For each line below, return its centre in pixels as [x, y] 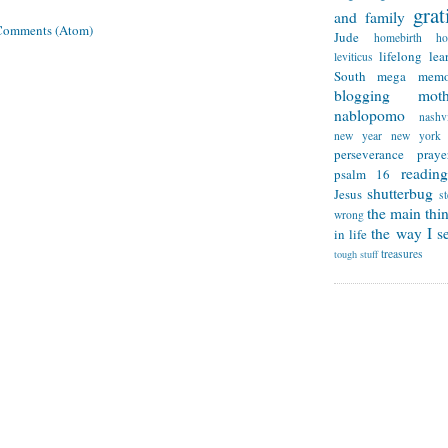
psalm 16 [362, 174]
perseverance [369, 154]
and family [369, 17]
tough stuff [356, 254]
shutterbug [400, 193]
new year [358, 136]
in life [351, 234]
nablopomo [369, 115]
